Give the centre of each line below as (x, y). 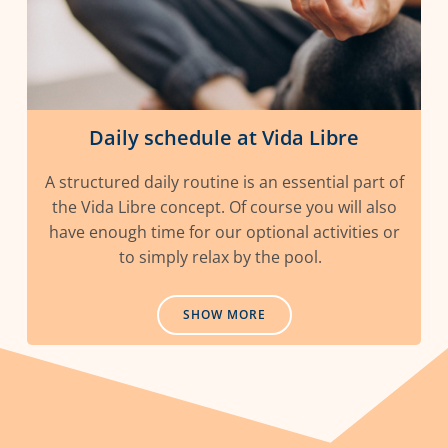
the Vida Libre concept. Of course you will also (224, 206)
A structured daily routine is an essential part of (224, 181)
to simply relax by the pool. (224, 256)
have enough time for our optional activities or (224, 231)
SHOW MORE (224, 314)
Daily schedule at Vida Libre (224, 137)
